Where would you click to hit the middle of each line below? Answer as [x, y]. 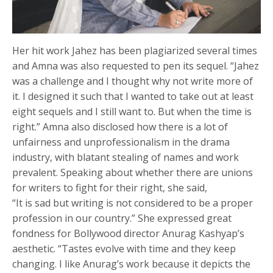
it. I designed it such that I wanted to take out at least [133, 96]
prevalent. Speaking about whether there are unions [133, 172]
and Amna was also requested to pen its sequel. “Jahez [136, 66]
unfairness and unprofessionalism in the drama [121, 142]
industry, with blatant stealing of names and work [126, 157]
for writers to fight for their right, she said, [110, 187]
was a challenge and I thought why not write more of [133, 81]
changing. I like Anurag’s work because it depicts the [132, 264]
